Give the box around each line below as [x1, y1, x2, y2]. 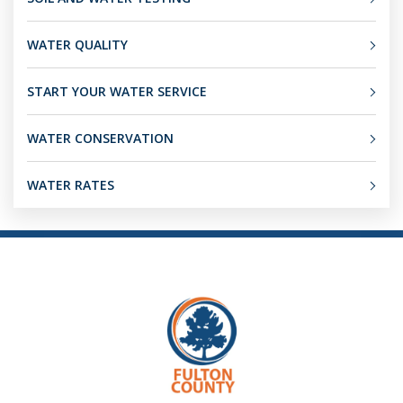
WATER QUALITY [27, 36, 128, 53]
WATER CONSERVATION [27, 130, 174, 147]
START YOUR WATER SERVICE [27, 83, 207, 100]
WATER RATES [27, 176, 114, 193]
